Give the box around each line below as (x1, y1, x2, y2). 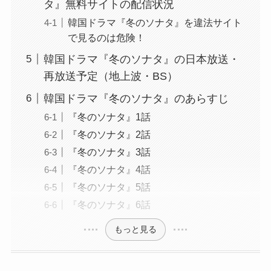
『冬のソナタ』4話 (67, 164, 151, 175)
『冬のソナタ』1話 (67, 111, 151, 122)
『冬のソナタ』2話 (67, 128, 151, 140)
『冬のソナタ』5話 (67, 181, 151, 193)
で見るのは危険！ (67, 31, 145, 43)
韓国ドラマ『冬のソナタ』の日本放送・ (43, 53, 240, 65)
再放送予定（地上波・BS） (43, 70, 178, 82)
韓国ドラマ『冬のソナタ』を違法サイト (67, 16, 242, 28)
